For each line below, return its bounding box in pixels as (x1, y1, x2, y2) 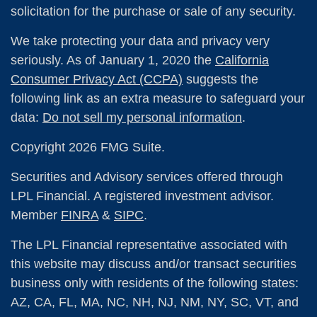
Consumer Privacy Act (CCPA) (11, 72, 183, 87)
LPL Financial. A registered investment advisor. (11, 189, 274, 204)
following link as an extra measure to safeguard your (11, 91, 305, 106)
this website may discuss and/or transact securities (11, 257, 296, 272)
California (215, 53, 269, 68)
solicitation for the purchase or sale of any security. (11, 4, 296, 19)
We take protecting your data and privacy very (11, 34, 270, 49)
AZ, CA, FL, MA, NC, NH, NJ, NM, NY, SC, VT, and (11, 295, 299, 310)
